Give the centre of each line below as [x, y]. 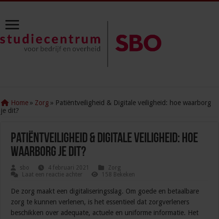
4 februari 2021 [69, 168]
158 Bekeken [119, 175]
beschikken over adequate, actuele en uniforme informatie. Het [105, 213]
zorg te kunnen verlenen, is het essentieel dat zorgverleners [100, 202]
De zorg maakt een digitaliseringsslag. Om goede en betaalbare [105, 191]
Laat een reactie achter [53, 175]
